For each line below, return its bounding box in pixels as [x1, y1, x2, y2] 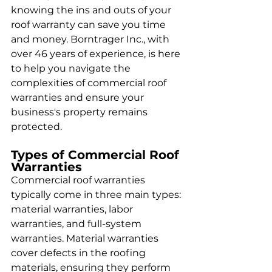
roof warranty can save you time [11, 19, 168, 30]
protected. [11, 121, 62, 132]
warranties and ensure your [11, 92, 146, 103]
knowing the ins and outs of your [11, 4, 174, 16]
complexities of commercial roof [11, 77, 169, 89]
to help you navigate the [11, 63, 133, 74]
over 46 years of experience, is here [11, 48, 183, 59]
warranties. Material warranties [11, 233, 161, 244]
